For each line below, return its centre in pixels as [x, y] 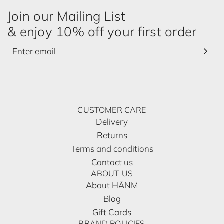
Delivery [112, 122]
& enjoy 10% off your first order [102, 32]
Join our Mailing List [67, 16]
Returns [112, 135]
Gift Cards [112, 212]
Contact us [112, 162]
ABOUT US [112, 174]
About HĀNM [112, 185]
